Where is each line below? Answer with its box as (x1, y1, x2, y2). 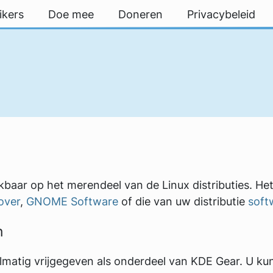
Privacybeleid (187, 8, 256, 21)
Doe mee (48, 8, 94, 21)
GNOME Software (26, 195, 118, 208)
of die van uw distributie (118, 195, 248, 208)
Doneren (118, 8, 163, 21)
